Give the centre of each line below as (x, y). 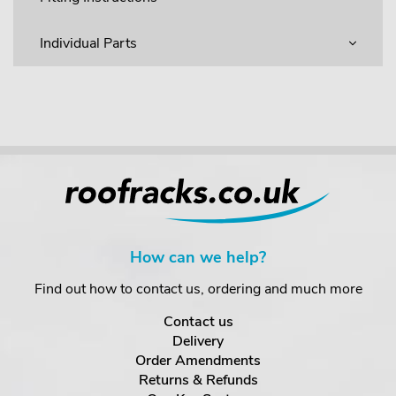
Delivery (198, 341)
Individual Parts (88, 43)
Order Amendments (198, 360)
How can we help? (198, 257)
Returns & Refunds (198, 380)
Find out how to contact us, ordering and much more (198, 289)
